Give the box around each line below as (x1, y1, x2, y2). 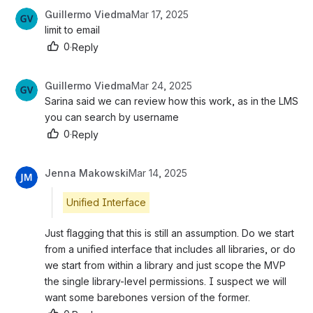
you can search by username (45, 111, 179, 124)
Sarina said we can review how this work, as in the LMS (45, 95, 298, 108)
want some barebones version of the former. (45, 291, 253, 304)
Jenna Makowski (45, 167, 129, 180)
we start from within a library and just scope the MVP (45, 259, 286, 272)
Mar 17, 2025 (131, 8, 189, 21)
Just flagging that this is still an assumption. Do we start (45, 227, 294, 240)
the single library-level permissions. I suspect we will (45, 275, 286, 288)
